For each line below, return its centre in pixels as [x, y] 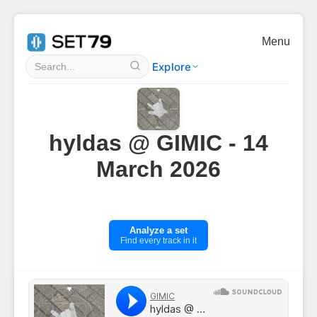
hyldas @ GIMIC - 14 [158, 143]
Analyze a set [158, 230]
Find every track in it [158, 241]
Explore [172, 67]
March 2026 [158, 169]
